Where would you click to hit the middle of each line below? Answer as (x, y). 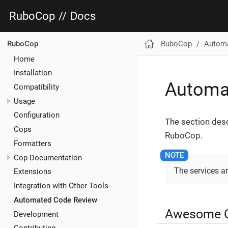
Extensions (33, 172)
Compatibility (36, 87)
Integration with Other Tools (61, 186)
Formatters (33, 143)
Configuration (37, 115)
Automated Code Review (55, 200)
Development (36, 214)
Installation (33, 73)
